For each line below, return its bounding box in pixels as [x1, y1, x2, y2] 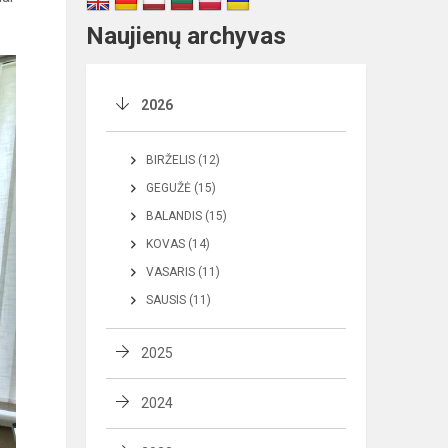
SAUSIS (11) [146, 293, 211, 307]
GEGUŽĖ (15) [146, 181, 216, 195]
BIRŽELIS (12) [146, 153, 220, 167]
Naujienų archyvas [86, 22, 286, 50]
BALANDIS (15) [146, 209, 227, 223]
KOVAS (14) [146, 237, 210, 251]
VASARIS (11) [146, 265, 220, 279]
